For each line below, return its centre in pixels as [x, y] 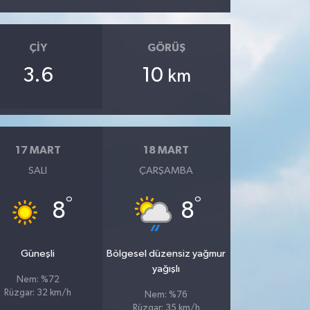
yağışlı [166, 268]
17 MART [38, 150]
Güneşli [38, 253]
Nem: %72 [38, 280]
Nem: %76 [166, 295]
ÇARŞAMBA [166, 170]
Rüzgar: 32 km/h [38, 293]
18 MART [166, 150]
